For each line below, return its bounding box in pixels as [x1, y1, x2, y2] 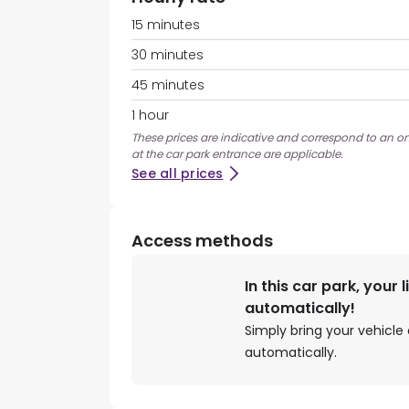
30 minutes [131, 46, 204, 65]
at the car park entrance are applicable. [131, 146, 343, 163]
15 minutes [131, 16, 200, 35]
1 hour [131, 106, 169, 125]
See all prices [131, 164, 224, 184]
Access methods [131, 229, 273, 253]
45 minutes [131, 76, 204, 95]
